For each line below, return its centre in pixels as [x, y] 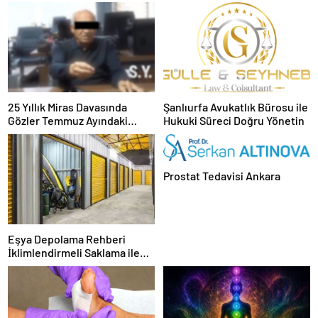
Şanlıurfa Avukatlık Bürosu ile [236, 106]
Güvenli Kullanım [49, 266]
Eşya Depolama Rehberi [67, 239]
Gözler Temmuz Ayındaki [68, 120]
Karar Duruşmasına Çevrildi [75, 133]
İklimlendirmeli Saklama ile [74, 253]
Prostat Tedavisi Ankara [222, 175]
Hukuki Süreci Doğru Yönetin [234, 120]
